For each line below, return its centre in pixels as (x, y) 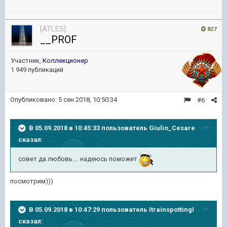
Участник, (27, 61)
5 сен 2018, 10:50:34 (88, 100)
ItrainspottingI (172, 209)
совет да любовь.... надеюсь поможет (78, 159)
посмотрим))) (32, 181)
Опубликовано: (34, 100)
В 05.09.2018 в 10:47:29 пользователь (89, 209)
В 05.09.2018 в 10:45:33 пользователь (89, 128)
